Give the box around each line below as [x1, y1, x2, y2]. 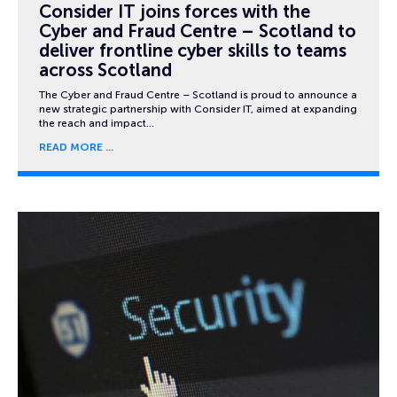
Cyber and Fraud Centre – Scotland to [39, 19, 356, 42]
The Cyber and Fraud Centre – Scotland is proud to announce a [39, 89, 357, 102]
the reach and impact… [39, 117, 154, 130]
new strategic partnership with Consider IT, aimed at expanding [39, 103, 357, 116]
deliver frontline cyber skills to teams [39, 39, 346, 61]
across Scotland [39, 58, 172, 81]
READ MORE [39, 140, 103, 153]
